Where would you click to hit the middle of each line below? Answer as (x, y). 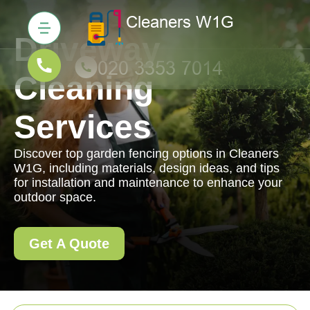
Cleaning (84, 88)
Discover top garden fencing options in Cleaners (146, 154)
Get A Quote (69, 244)
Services (83, 127)
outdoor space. (55, 197)
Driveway (87, 49)
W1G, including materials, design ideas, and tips (147, 168)
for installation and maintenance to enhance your (148, 183)
